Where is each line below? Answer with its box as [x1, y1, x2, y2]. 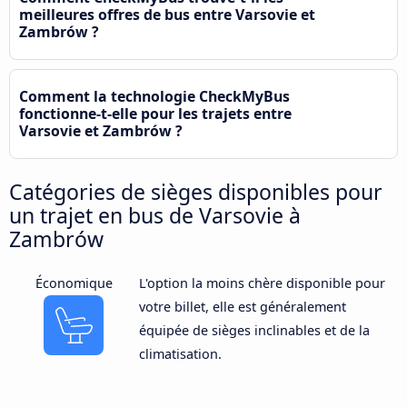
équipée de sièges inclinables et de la [138, 321, 370, 339]
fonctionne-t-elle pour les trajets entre [19, 103, 292, 124]
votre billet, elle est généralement [138, 297, 346, 315]
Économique [35, 273, 113, 292]
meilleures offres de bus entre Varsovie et [19, 4, 315, 25]
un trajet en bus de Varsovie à [9, 200, 301, 230]
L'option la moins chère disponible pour [138, 273, 385, 292]
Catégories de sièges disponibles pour [9, 176, 382, 206]
